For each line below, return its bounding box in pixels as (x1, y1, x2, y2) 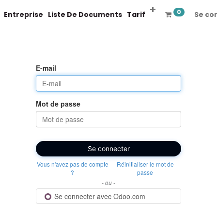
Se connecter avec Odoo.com (52, 191, 146, 201)
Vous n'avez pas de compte (36, 160, 108, 168)
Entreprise (4, 10, 43, 19)
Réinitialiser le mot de (116, 160, 174, 168)
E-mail (36, 63, 56, 73)
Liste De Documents (48, 10, 122, 19)
